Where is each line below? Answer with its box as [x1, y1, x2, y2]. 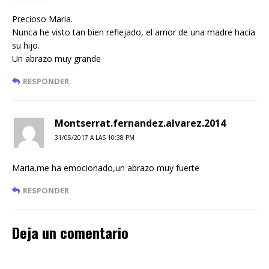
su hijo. [12, 39, 40, 51]
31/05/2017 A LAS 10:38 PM [55, 133, 134, 142]
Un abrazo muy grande [12, 52, 101, 64]
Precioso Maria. [12, 13, 73, 25]
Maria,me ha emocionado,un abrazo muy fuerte [12, 162, 199, 174]
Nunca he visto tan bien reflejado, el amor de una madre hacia [12, 26, 255, 38]
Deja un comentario [12, 221, 128, 243]
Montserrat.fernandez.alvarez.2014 [55, 116, 226, 130]
